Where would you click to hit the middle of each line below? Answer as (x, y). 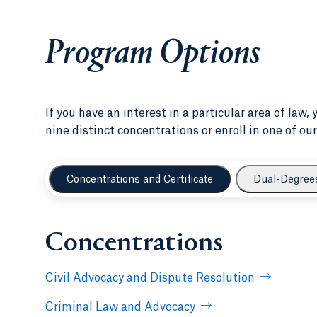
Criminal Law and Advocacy (120, 307)
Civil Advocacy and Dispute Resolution (150, 278)
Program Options (153, 55)
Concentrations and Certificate (140, 179)
